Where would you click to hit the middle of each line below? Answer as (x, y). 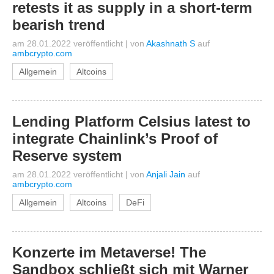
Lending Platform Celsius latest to (131, 121)
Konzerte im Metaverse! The (109, 252)
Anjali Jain (166, 174)
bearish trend (59, 25)
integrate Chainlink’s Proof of (115, 139)
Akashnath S (171, 43)
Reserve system (67, 156)
